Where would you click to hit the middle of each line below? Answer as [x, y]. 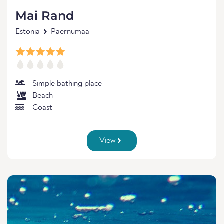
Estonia [28, 32]
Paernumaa [70, 32]
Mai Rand [45, 16]
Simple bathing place [67, 84]
